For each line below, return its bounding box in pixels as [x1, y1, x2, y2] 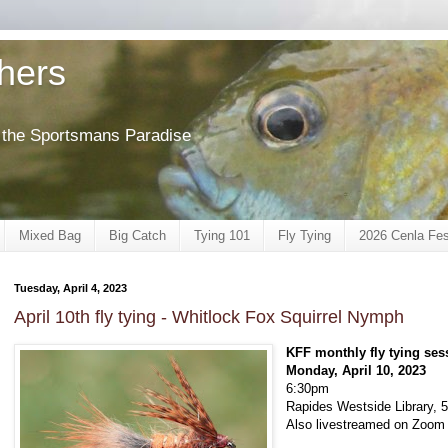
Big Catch [109, 227, 166, 243]
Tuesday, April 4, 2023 [14, 281, 127, 294]
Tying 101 [194, 227, 250, 243]
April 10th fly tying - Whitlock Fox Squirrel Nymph [14, 307, 404, 328]
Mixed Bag [19, 227, 81, 243]
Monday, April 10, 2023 [286, 363, 427, 379]
